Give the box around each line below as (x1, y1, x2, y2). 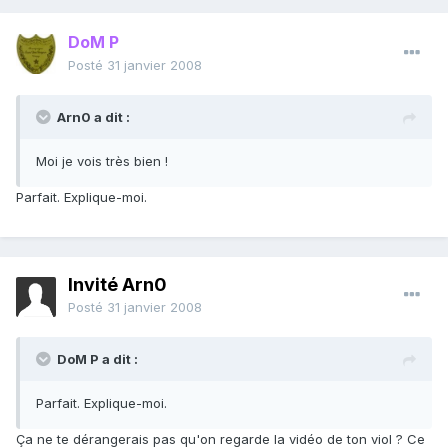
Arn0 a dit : (57, 109, 130, 126)
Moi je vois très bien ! (36, 153, 168, 170)
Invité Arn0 (68, 274, 167, 296)
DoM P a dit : (57, 351, 138, 368)
